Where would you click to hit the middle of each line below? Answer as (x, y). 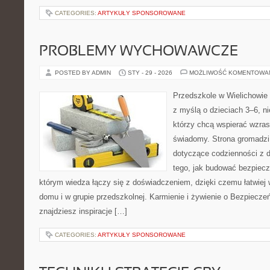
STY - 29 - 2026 (150, 73)
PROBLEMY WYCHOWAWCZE (139, 52)
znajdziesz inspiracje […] (83, 211)
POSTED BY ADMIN (84, 73)
